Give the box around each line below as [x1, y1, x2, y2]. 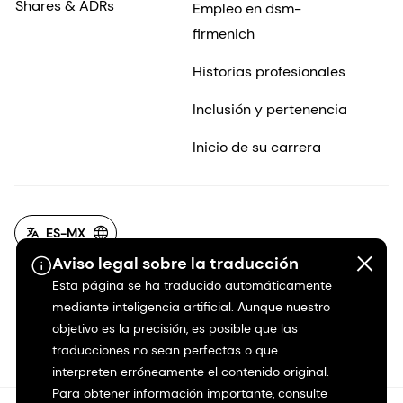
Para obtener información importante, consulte [51, 385, 327, 401]
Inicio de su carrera [192, 137, 321, 157]
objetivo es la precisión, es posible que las [51, 320, 298, 336]
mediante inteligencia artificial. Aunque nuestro [51, 299, 330, 315]
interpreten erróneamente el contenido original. [51, 363, 329, 380]
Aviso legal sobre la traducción [51, 253, 299, 274]
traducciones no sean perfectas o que [51, 342, 278, 358]
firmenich [192, 23, 255, 43]
